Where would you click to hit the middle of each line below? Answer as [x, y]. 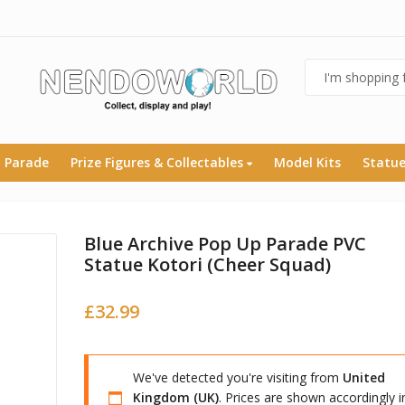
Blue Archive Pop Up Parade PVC [225, 243]
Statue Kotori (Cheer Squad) [207, 264]
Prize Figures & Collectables [159, 162]
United [363, 377]
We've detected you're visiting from [237, 377]
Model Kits [307, 162]
